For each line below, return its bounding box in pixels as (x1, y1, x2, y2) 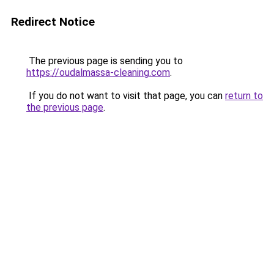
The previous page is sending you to (26, 55, 183, 67)
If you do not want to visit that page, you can (26, 90, 225, 102)
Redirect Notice (11, 15, 95, 29)
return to (225, 90, 263, 102)
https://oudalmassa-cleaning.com (26, 67, 170, 78)
